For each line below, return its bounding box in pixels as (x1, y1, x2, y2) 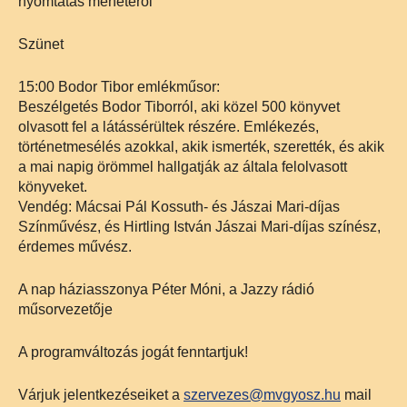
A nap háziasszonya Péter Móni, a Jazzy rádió (18, 282, 314, 297)
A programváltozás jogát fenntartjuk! (18, 344, 248, 360)
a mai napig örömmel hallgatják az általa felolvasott (18, 159, 347, 174)
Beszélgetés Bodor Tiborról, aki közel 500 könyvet (18, 99, 340, 114)
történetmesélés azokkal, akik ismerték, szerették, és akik (18, 139, 384, 154)
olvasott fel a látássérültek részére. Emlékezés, (18, 119, 319, 134)
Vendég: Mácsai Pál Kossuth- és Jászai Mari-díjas (18, 199, 340, 214)
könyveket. (18, 179, 87, 194)
